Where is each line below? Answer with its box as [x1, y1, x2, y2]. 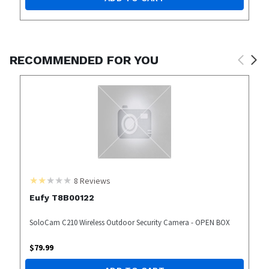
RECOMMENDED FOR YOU [10, 52, 159, 67]
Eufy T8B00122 [29, 192, 94, 202]
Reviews [77, 175, 110, 186]
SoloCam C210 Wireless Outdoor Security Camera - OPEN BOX [29, 217, 230, 228]
